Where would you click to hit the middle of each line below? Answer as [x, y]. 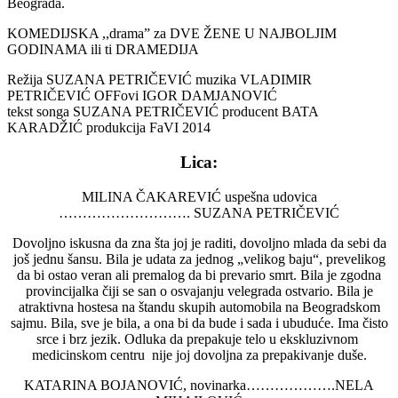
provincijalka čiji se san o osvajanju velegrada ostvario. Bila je [199, 291]
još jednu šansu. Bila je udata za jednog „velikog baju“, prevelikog [199, 259]
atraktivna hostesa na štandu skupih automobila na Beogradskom [199, 306]
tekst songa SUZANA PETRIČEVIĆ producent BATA [163, 112]
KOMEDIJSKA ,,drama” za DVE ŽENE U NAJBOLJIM [172, 34]
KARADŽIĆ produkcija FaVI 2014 [109, 128]
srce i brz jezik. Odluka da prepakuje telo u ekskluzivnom [199, 338]
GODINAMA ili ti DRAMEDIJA [103, 50]
